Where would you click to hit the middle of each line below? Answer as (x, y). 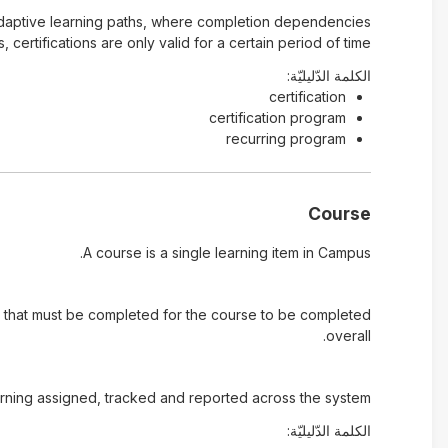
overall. (348, 335)
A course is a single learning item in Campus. (226, 252)
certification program (277, 117)
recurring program (285, 138)
